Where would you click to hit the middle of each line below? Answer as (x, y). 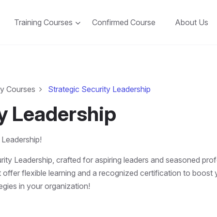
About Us (192, 23)
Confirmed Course (124, 23)
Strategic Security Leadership (99, 89)
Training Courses (43, 23)
